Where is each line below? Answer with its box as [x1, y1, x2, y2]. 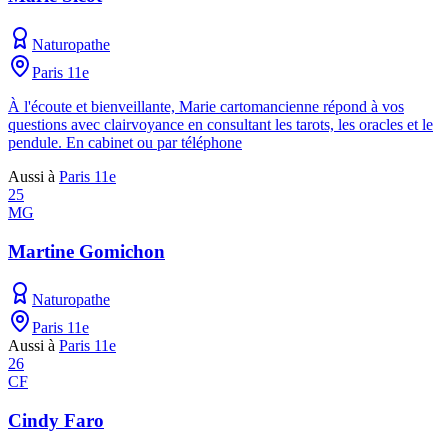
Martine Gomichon [8, 240, 165, 262]
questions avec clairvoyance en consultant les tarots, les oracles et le [8, 116, 433, 133]
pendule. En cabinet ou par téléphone [8, 134, 242, 151]
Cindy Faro [8, 410, 104, 432]
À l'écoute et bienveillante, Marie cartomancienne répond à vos [8, 98, 404, 115]
